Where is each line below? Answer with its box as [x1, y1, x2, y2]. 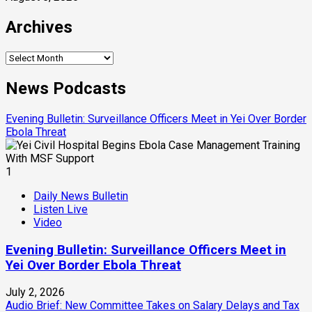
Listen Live [33, 202, 88, 216]
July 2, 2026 [6, 286, 65, 299]
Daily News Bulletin [33, 189, 128, 203]
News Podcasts [6, 79, 126, 99]
